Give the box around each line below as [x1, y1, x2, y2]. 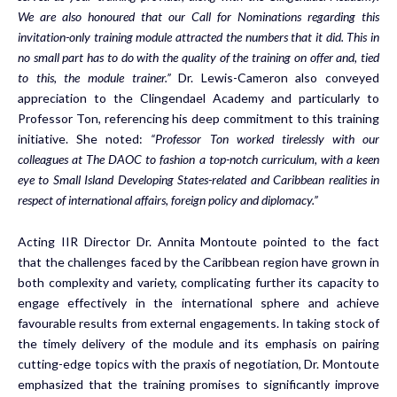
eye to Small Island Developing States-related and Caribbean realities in [18, 171, 379, 187]
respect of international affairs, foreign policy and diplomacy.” [18, 191, 342, 207]
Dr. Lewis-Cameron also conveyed [170, 69, 379, 85]
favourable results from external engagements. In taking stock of [18, 315, 379, 331]
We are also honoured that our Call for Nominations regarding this [18, 8, 379, 24]
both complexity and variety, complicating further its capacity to [18, 274, 379, 290]
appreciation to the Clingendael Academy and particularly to [18, 90, 379, 105]
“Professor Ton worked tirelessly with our [151, 130, 379, 146]
